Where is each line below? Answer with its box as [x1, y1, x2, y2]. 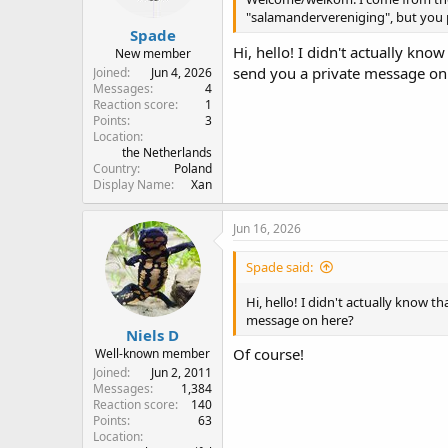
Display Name [93, 176, 171, 193]
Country [93, 160, 137, 177]
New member [114, 45, 191, 62]
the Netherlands [122, 144, 212, 161]
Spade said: [246, 258, 313, 276]
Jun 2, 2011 [151, 363, 212, 381]
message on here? [246, 311, 354, 329]
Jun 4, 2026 [151, 64, 212, 81]
